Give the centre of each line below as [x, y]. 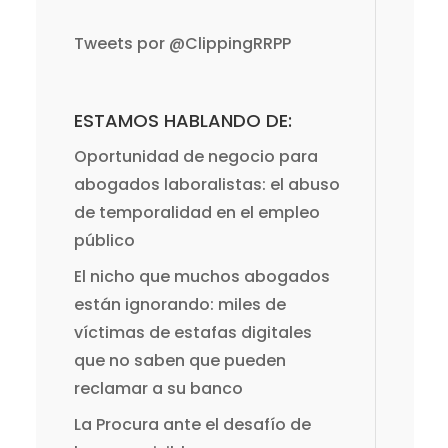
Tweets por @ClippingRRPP [182, 43]
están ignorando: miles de [179, 304]
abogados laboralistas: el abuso [206, 184]
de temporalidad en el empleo [196, 212]
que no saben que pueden [179, 360]
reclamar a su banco [158, 388]
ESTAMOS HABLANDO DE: [182, 120]
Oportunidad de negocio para [195, 156]
